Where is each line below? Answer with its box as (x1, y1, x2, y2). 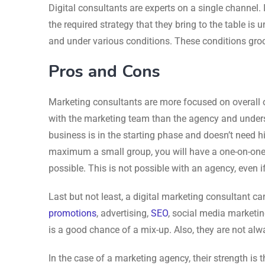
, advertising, (96, 207, 151, 219)
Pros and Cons (49, 60, 160, 83)
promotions (49, 207, 96, 219)
